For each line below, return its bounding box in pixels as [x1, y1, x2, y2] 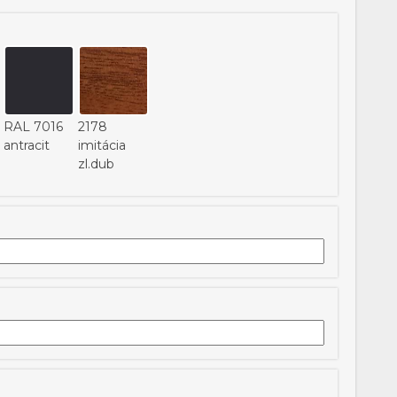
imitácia [78, 137, 126, 153]
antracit [4, 137, 50, 153]
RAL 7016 [4, 119, 63, 135]
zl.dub [78, 156, 114, 172]
